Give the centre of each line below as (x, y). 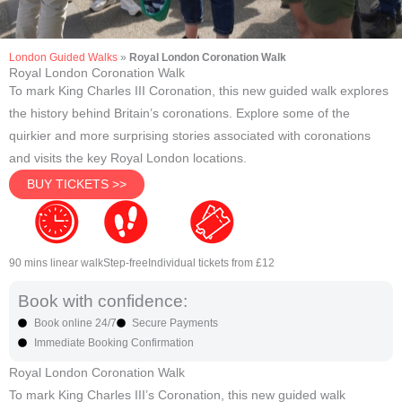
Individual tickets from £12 (211, 262)
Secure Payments (175, 323)
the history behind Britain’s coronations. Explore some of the (179, 113)
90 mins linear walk (56, 262)
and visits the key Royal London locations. (128, 158)
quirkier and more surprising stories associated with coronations (190, 135)
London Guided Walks (63, 57)
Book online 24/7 (75, 323)
